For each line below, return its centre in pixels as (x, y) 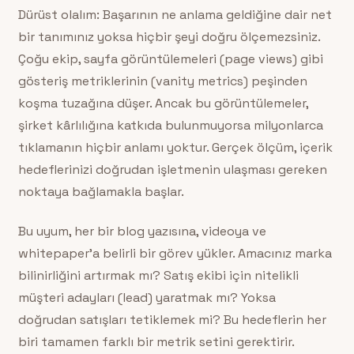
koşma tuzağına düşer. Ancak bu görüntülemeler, (163, 103)
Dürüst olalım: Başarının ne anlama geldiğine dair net (175, 14)
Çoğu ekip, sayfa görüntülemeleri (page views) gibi (170, 58)
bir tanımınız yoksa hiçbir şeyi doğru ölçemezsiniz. (169, 36)
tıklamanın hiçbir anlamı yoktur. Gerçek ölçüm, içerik (175, 147)
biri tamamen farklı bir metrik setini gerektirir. (156, 342)
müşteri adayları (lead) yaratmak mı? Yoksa (147, 298)
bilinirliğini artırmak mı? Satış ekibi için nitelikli (158, 276)
